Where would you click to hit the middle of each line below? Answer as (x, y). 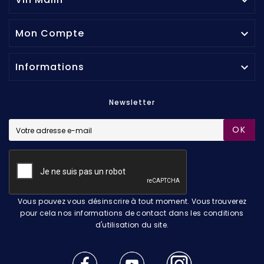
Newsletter (132, 102)
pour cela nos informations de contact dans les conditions (132, 213)
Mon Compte (50, 33)
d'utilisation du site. (132, 225)
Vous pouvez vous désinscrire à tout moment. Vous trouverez (132, 201)
